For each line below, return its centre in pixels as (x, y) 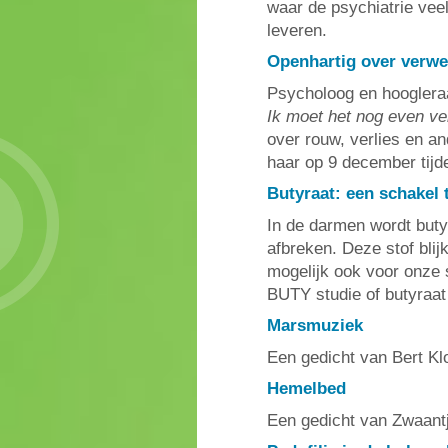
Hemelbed (306, 389)
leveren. (297, 30)
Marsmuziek (315, 326)
